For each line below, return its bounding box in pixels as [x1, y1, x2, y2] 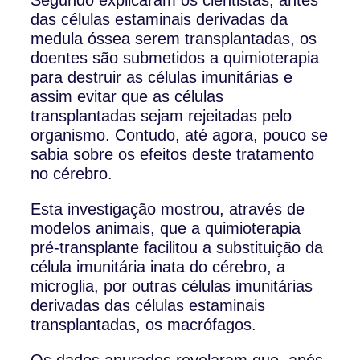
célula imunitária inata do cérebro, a [31, 257, 286, 276]
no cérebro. [31, 164, 113, 182]
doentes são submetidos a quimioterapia [31, 48, 320, 67]
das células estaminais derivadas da [31, 10, 288, 28]
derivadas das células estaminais [31, 296, 266, 314]
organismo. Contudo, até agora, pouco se [31, 125, 329, 144]
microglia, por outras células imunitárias [31, 276, 313, 295]
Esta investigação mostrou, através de [31, 199, 305, 218]
